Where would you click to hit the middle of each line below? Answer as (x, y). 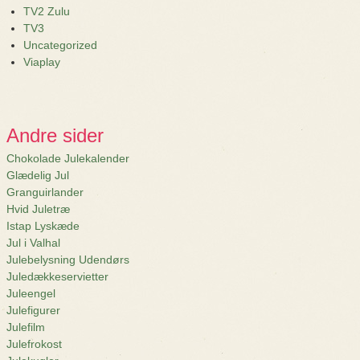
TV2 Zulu (47, 11)
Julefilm (26, 327)
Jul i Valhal (33, 243)
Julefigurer (33, 310)
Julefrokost (34, 344)
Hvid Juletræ (38, 209)
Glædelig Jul (38, 175)
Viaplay (42, 62)
